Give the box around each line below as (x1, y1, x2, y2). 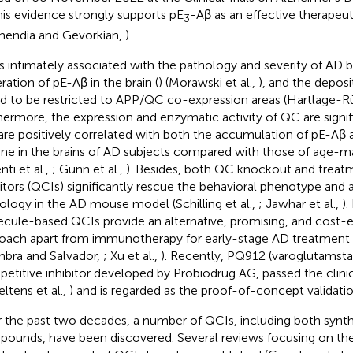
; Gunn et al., (51, 162, 126, 177)
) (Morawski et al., (158, 75, 258, 91)
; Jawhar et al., (258, 196, 342, 212)
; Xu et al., (102, 248, 161, 264)
